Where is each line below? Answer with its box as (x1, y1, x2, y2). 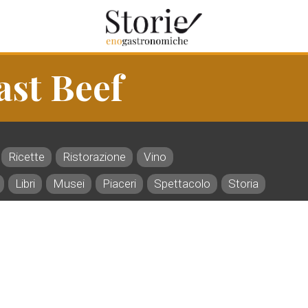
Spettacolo (154, 177, 210, 190)
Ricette (8, 150, 45, 164)
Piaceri (102, 177, 136, 190)
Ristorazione (63, 150, 126, 164)
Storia (228, 177, 258, 190)
